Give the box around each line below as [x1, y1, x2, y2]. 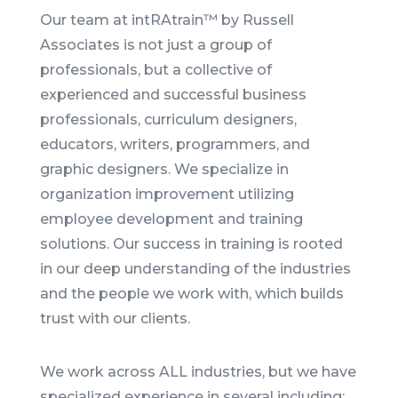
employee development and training [39, 210, 303, 227]
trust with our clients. [39, 309, 190, 327]
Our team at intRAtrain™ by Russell [39, 11, 294, 28]
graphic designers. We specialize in [39, 160, 289, 178]
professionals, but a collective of [39, 60, 272, 78]
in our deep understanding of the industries [39, 259, 351, 277]
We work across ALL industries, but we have [39, 362, 356, 380]
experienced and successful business [39, 85, 306, 103]
